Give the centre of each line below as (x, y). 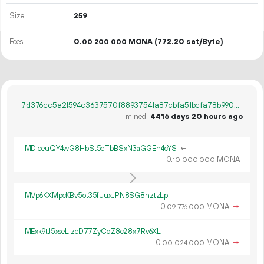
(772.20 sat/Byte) (188, 42)
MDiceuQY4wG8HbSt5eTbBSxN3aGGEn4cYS (101, 149)
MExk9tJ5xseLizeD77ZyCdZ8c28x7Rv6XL (93, 231)
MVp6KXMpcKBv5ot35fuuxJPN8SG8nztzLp (96, 195)
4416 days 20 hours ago (197, 117)
